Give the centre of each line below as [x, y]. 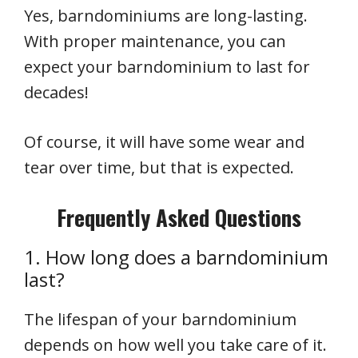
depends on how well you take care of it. [175, 345]
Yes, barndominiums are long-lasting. [166, 16]
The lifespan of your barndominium [160, 320]
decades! [56, 93]
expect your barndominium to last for [167, 67]
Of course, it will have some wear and [164, 142]
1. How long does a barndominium [176, 257]
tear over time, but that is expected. [159, 168]
